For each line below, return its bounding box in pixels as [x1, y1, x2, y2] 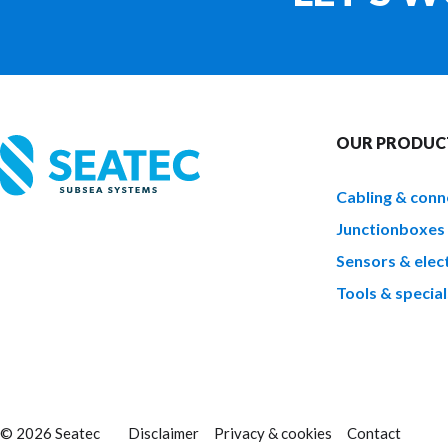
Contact [346, 424, 401, 443]
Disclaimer [127, 424, 199, 443]
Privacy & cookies [213, 424, 332, 443]
